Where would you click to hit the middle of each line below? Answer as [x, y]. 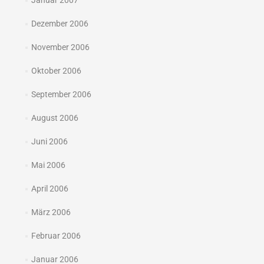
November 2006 [60, 47]
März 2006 [51, 212]
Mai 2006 [48, 165]
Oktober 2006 [56, 71]
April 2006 [49, 189]
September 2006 [61, 94]
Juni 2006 [49, 141]
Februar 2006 [56, 236]
